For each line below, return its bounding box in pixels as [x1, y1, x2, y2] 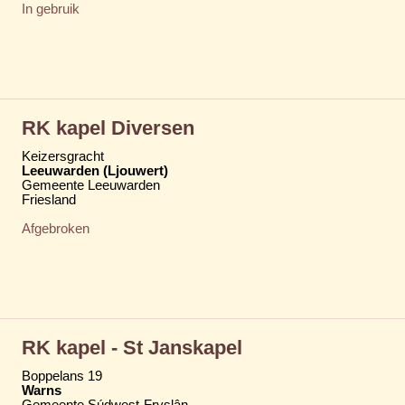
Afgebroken [22, 221, 89, 236]
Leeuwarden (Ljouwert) [22, 163, 168, 178]
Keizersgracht [22, 148, 104, 164]
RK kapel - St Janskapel [22, 335, 242, 359]
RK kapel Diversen [22, 116, 194, 139]
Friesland [22, 192, 76, 207]
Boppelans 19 [22, 368, 102, 383]
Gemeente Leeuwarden [22, 177, 160, 193]
